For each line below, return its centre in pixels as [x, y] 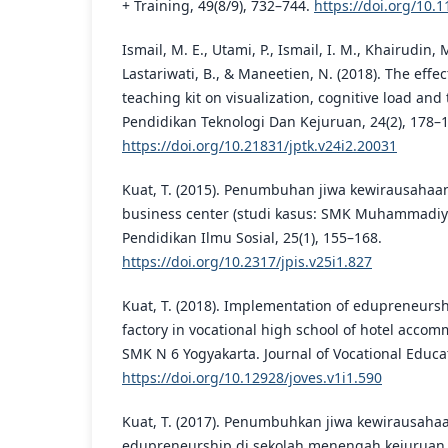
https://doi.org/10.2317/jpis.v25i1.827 [247, 261]
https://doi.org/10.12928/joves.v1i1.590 [252, 377]
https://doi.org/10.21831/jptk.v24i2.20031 [259, 145]
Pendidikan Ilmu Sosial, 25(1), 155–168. [252, 237]
